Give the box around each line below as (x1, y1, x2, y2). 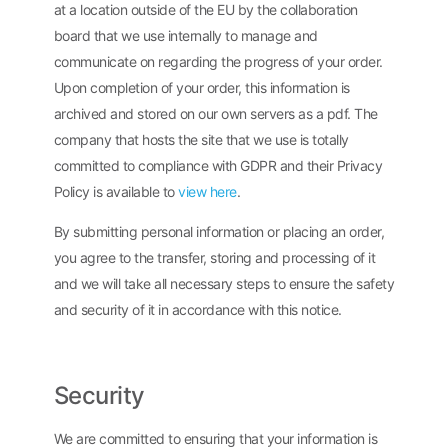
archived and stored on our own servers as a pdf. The (53, 104, 378, 122)
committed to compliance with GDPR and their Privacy (53, 156, 383, 174)
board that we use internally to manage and (53, 26, 318, 44)
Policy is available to (53, 182, 179, 200)
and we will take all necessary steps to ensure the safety (53, 275, 395, 293)
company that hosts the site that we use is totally (53, 130, 349, 148)
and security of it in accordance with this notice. (53, 301, 342, 319)
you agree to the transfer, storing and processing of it (53, 249, 376, 267)
